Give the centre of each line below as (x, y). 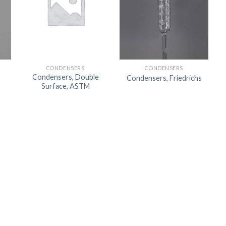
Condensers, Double (65, 77)
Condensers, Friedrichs (164, 78)
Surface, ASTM (65, 86)
